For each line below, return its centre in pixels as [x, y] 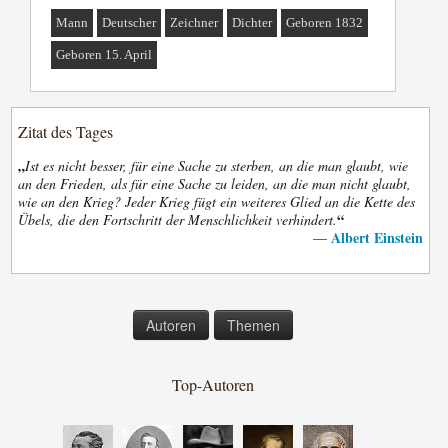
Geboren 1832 [325, 23]
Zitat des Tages [66, 132]
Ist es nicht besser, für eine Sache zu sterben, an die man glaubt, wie [217, 166]
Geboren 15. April [104, 55]
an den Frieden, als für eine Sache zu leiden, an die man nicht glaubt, [215, 184]
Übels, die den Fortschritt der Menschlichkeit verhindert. [178, 220]
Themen [253, 325]
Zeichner [194, 23]
